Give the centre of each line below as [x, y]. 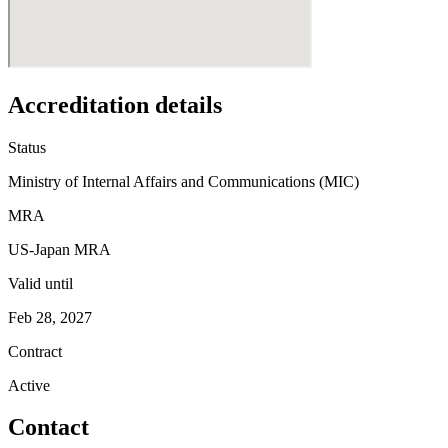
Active [29, 385]
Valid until [40, 283]
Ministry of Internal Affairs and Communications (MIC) [183, 181]
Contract [35, 351]
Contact [48, 427]
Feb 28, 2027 [50, 317]
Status [27, 147]
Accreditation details [115, 104]
